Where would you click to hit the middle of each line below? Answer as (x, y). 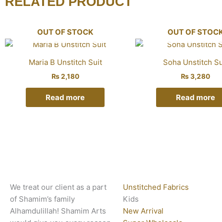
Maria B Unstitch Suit (65, 62)
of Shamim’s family (42, 199)
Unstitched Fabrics (156, 187)
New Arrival (143, 211)
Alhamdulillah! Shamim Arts (58, 211)
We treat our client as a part (58, 187)
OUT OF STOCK (65, 32)
